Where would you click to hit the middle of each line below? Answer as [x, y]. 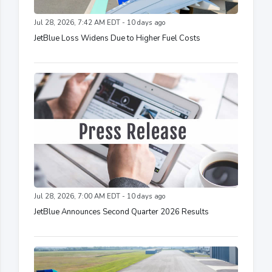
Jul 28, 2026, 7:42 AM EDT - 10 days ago [100, 23]
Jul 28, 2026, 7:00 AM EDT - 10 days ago [100, 197]
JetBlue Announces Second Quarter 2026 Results [121, 212]
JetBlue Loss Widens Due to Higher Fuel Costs [117, 39]
